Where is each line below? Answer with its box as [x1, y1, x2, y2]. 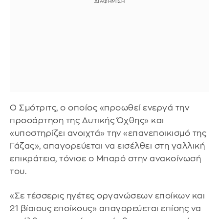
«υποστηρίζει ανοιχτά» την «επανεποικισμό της [10, 129, 206, 138]
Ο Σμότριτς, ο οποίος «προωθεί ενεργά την [10, 104, 189, 112]
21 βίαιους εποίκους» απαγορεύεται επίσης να [10, 204, 201, 213]
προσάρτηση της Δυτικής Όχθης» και [10, 116, 164, 125]
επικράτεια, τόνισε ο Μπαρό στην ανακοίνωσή [10, 154, 201, 163]
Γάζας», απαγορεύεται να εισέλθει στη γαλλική [10, 142, 205, 151]
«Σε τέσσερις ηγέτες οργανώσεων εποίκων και [10, 191, 205, 200]
